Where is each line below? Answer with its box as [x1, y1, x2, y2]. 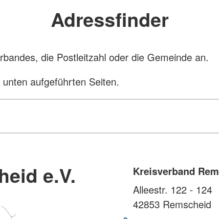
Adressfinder [50, 5, 169, 33]
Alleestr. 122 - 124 [133, 182, 212, 197]
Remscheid [160, 197, 211, 212]
